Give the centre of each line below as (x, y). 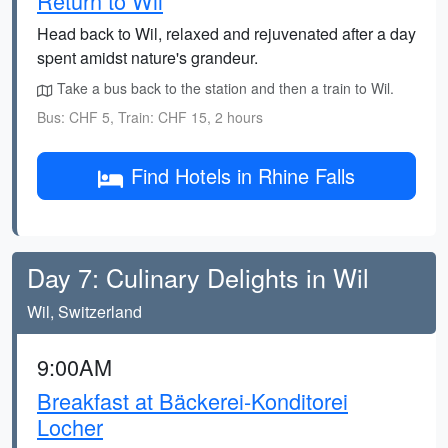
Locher (70, 426)
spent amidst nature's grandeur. (147, 57)
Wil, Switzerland (84, 311)
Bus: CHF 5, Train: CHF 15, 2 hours (150, 117)
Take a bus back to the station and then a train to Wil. (223, 88)
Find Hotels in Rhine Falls (243, 175)
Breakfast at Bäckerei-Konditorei (192, 400)
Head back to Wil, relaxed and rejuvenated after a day (226, 33)
